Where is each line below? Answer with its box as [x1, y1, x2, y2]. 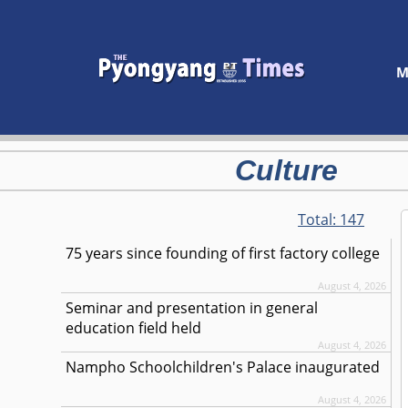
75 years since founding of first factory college [66, 243, 381, 263]
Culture [234, 154, 338, 187]
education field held [66, 318, 202, 338]
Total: [298, 209, 341, 229]
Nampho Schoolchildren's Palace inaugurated [66, 357, 381, 377]
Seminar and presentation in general [66, 298, 319, 318]
